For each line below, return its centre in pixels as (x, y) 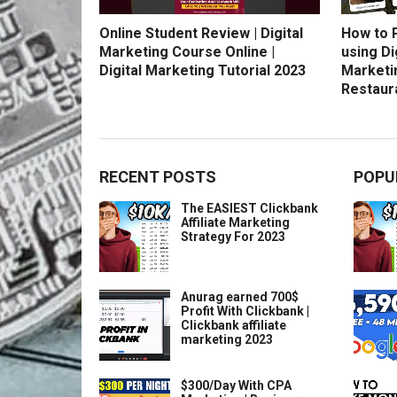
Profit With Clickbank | (245, 311)
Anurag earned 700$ (240, 297)
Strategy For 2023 (233, 237)
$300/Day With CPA (236, 386)
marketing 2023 (227, 340)
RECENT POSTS (158, 177)
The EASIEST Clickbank (249, 209)
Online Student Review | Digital (201, 34)
